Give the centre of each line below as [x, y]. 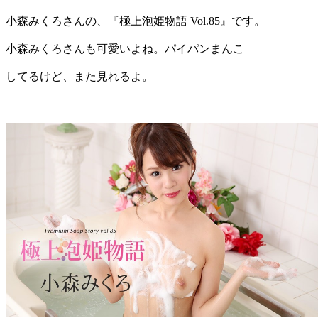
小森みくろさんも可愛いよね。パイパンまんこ [125, 48]
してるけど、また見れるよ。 [79, 76]
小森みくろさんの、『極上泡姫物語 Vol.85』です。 [136, 21]
